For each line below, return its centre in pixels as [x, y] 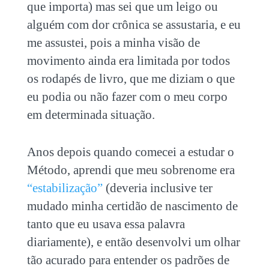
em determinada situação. [91, 114]
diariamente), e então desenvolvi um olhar [133, 242]
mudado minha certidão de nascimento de [132, 206]
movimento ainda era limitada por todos [128, 60]
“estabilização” [65, 188]
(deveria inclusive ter [157, 188]
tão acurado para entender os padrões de [128, 260]
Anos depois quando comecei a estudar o [130, 152]
